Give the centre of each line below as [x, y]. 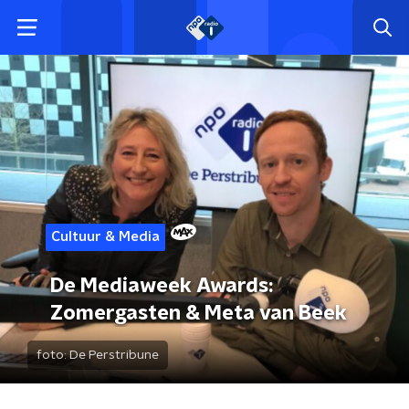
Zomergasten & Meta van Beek [199, 313]
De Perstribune [114, 355]
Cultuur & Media [105, 237]
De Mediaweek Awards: [162, 286]
